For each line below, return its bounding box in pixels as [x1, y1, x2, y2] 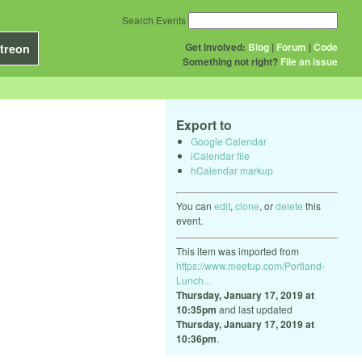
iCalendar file [191, 148, 250, 162]
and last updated [217, 301, 293, 316]
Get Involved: [185, 40, 246, 54]
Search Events [122, 13, 186, 27]
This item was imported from [176, 243, 299, 258]
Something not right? [183, 54, 278, 69]
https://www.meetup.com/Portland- [176, 258, 325, 272]
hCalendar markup [191, 162, 273, 177]
